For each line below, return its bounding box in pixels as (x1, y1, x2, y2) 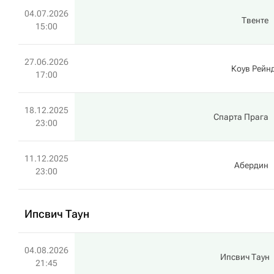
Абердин (234, 160, 268, 170)
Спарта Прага (213, 112, 268, 122)
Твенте (242, 15, 268, 25)
